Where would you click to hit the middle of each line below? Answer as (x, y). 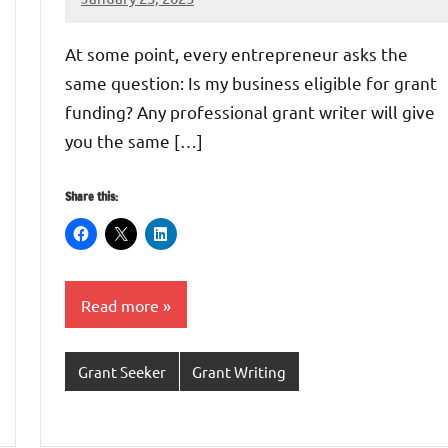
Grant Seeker (121, 371)
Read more (120, 304)
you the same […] (134, 140)
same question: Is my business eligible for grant (251, 82)
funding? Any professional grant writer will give (250, 111)
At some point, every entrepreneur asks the (236, 53)
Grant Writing (239, 371)
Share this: (91, 196)
